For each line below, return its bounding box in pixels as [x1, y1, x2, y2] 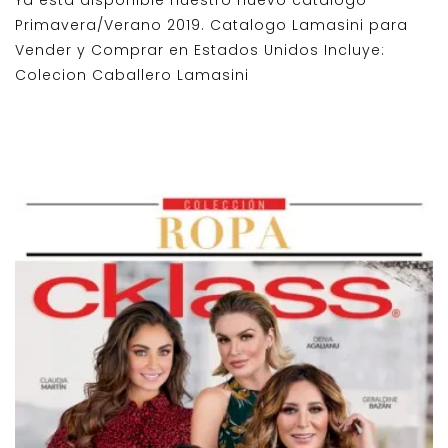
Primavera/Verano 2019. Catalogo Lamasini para [15, 14, 408, 35]
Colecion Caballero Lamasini [15, 64, 249, 85]
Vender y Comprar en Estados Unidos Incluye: [15, 39, 390, 60]
